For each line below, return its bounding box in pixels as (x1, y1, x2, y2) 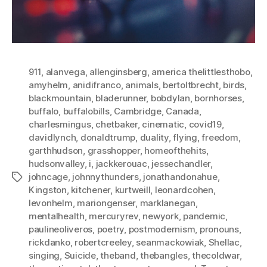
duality (139, 132, 169, 143)
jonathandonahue (143, 171, 218, 182)
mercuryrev (89, 210, 138, 222)
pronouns (199, 223, 239, 235)
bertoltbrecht (163, 79, 219, 91)
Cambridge (114, 105, 162, 117)
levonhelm (29, 197, 73, 209)
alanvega (45, 66, 85, 77)
